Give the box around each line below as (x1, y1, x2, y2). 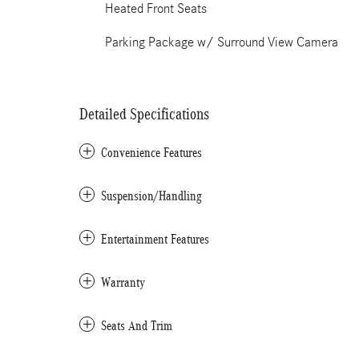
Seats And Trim (101, 318, 172, 333)
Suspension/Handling (101, 188, 202, 204)
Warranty (101, 275, 145, 290)
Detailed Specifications (79, 105, 209, 123)
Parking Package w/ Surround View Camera (105, 34, 338, 50)
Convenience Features (101, 145, 202, 160)
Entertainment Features (101, 232, 209, 247)
